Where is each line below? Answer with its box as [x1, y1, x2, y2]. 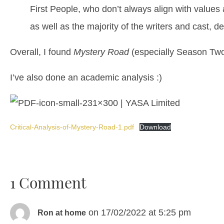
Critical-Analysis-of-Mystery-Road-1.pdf [10, 123, 134, 131]
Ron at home [37, 208, 86, 217]
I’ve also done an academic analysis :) [10, 72, 162, 82]
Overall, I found [10, 47, 73, 57]
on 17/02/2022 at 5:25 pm [88, 207, 191, 217]
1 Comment [10, 172, 86, 192]
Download [139, 123, 171, 131]
